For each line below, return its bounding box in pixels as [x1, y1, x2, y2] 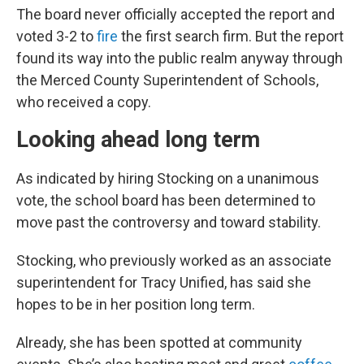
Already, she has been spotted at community [16, 333, 302, 351]
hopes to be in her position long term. [16, 295, 255, 313]
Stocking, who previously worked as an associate [16, 251, 331, 269]
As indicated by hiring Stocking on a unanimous [16, 169, 319, 187]
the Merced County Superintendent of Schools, [16, 71, 318, 89]
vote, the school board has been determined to [16, 191, 315, 209]
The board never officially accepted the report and [16, 5, 335, 23]
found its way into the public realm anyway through [16, 49, 343, 67]
